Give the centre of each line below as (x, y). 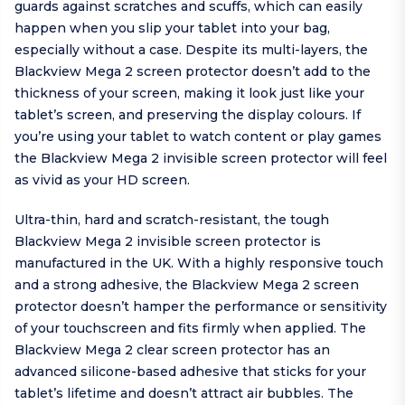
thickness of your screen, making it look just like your (189, 94)
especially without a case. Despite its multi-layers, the (191, 50)
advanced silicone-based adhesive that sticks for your (190, 372)
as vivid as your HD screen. (102, 180)
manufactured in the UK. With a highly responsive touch (199, 264)
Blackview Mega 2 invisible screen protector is (168, 242)
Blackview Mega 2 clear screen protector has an (172, 350)
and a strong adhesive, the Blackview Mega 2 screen (187, 285)
